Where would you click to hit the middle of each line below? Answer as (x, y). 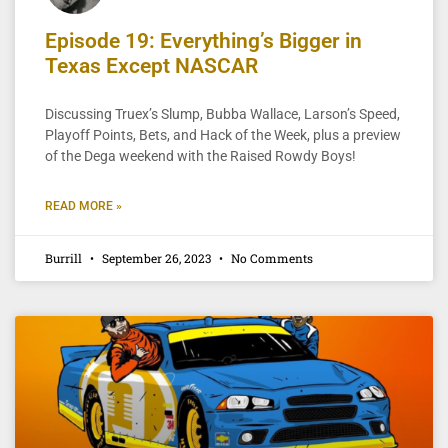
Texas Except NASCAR (151, 65)
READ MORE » (83, 205)
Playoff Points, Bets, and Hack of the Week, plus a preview (223, 134)
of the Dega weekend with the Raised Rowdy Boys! (200, 155)
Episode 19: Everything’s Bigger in (203, 40)
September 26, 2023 (156, 257)
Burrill (65, 257)
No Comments (270, 257)
